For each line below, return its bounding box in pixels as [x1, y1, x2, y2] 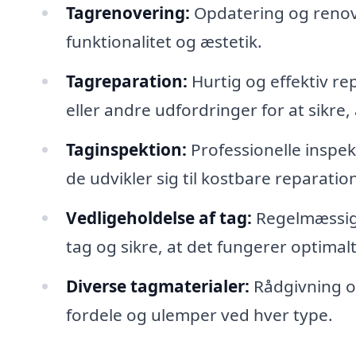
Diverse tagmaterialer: [65, 274, 250, 297]
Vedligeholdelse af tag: [65, 206, 252, 229]
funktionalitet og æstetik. [65, 30, 262, 53]
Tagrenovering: [65, 2, 190, 25]
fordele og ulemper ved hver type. [65, 303, 333, 326]
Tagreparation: [65, 69, 188, 92]
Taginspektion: [65, 137, 187, 161]
